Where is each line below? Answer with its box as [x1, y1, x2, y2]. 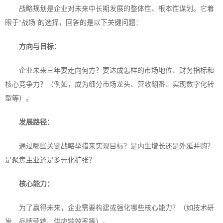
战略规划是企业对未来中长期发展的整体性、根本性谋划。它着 [19, 4, 214, 12]
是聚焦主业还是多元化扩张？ [5, 156, 96, 164]
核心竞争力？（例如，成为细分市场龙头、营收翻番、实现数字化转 [5, 80, 214, 88]
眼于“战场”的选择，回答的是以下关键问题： [5, 18, 142, 26]
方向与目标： [19, 42, 61, 50]
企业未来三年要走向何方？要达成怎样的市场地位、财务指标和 [19, 66, 214, 74]
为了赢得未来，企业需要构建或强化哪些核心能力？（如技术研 [19, 204, 214, 212]
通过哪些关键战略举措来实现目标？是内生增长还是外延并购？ [19, 142, 214, 150]
